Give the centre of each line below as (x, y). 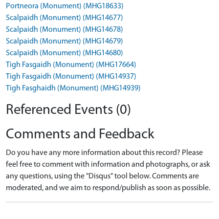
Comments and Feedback (80, 135)
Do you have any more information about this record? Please (104, 153)
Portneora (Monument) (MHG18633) (65, 6)
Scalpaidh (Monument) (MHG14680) (65, 53)
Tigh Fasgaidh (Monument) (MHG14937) (71, 77)
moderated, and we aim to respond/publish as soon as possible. (108, 188)
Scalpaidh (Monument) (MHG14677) (65, 18)
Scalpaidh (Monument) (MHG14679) (65, 42)
